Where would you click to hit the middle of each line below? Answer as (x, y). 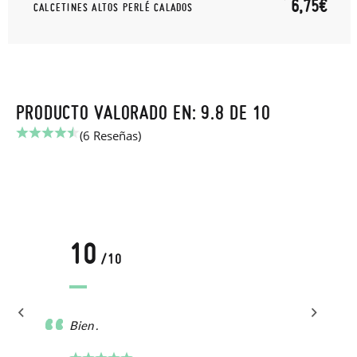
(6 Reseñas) (110, 135)
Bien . (84, 325)
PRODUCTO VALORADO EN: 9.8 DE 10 (144, 112)
